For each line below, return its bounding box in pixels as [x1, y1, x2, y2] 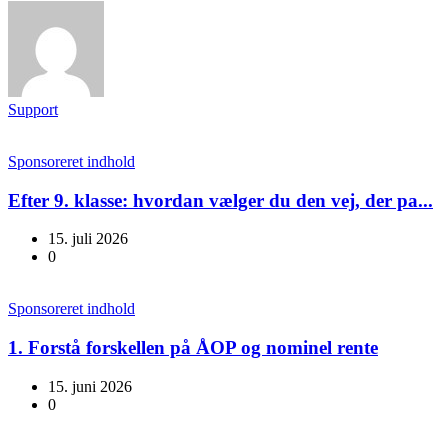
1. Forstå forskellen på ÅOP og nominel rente [8, 337, 378, 359]
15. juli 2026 [48, 230, 128, 248]
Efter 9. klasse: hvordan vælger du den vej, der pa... [8, 189, 433, 211]
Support [8, 101, 58, 118]
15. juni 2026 [48, 377, 132, 395]
